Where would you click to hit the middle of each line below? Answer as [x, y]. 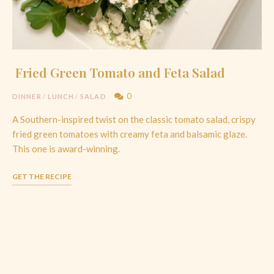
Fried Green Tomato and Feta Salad [119, 72]
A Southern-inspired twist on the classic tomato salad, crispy [134, 120]
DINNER [27, 97]
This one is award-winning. [66, 149]
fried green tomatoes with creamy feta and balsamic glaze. [130, 134]
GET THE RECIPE [42, 177]
